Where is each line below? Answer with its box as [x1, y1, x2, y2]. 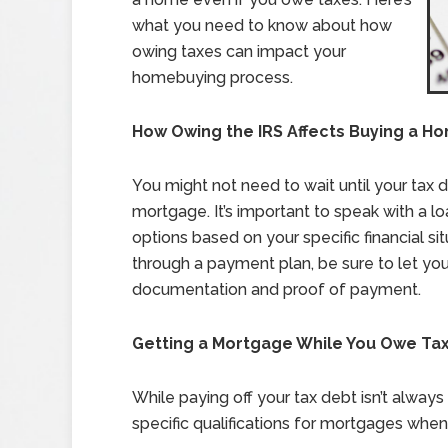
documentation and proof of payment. [132, 280, 421, 299]
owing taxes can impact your [132, 42, 346, 61]
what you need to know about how [132, 16, 392, 35]
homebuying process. [132, 68, 293, 87]
